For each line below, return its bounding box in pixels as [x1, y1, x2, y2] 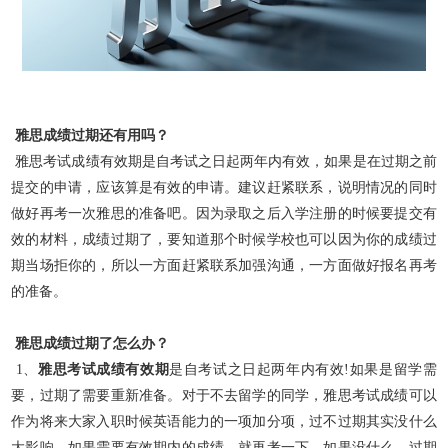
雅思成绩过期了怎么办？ [11, 335, 170, 351]
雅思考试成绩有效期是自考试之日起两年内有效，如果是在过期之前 [11, 153, 437, 169]
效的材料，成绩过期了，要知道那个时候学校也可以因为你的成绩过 [11, 231, 437, 247]
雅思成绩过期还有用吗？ [11, 127, 170, 143]
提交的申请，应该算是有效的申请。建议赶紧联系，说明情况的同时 [11, 179, 437, 195]
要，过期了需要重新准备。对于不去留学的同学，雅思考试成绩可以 [11, 387, 437, 403]
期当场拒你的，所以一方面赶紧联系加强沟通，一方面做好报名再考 [11, 257, 437, 273]
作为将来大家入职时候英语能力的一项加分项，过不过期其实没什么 [11, 413, 437, 429]
